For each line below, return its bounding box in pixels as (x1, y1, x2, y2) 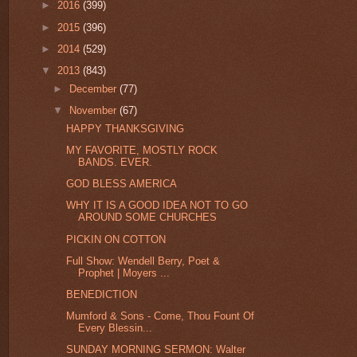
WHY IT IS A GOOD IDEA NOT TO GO (66, 199, 249, 212)
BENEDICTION (66, 288, 138, 300)
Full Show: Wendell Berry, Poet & (66, 254, 221, 267)
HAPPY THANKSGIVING (66, 122, 185, 135)
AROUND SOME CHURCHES (78, 211, 218, 224)
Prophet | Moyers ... (78, 266, 171, 279)
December (69, 82, 120, 95)
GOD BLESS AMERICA (66, 178, 178, 190)
